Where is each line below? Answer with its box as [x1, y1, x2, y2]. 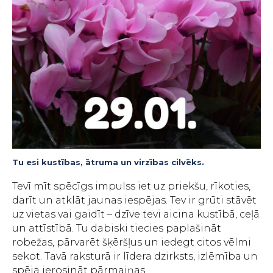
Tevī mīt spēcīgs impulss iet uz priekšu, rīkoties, [12, 180, 250, 192]
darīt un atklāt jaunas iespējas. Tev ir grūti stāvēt [12, 194, 257, 206]
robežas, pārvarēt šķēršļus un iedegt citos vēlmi [12, 236, 251, 248]
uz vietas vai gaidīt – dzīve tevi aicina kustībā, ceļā [12, 208, 260, 220]
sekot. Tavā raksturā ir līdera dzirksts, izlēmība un [12, 250, 258, 262]
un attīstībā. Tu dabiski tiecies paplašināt [12, 222, 221, 234]
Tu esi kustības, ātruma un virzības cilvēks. [12, 157, 204, 167]
